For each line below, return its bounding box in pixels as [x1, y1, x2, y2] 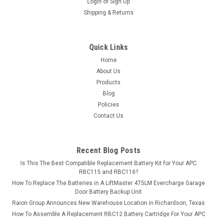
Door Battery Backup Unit [75, 188, 142, 195]
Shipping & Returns [83, 9, 134, 16]
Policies [98, 101, 119, 108]
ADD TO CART [89, 56, 128, 64]
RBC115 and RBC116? [79, 168, 138, 175]
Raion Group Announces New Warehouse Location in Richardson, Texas [12, 199, 205, 206]
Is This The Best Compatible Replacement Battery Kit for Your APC [20, 159, 197, 167]
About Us [96, 67, 121, 75]
